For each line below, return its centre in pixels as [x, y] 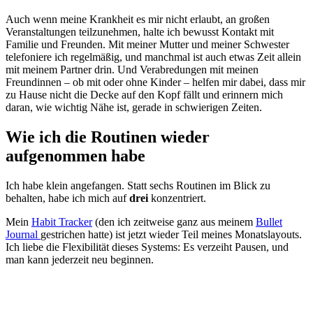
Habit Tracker [62, 222]
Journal [23, 235]
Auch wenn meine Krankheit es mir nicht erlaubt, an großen [138, 20]
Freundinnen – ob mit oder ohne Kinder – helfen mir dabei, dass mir [155, 82]
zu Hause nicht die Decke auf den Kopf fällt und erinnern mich [144, 95]
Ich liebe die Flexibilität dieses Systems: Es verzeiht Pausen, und [147, 247]
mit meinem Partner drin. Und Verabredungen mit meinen [132, 70]
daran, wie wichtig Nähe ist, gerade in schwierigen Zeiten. [134, 108]
